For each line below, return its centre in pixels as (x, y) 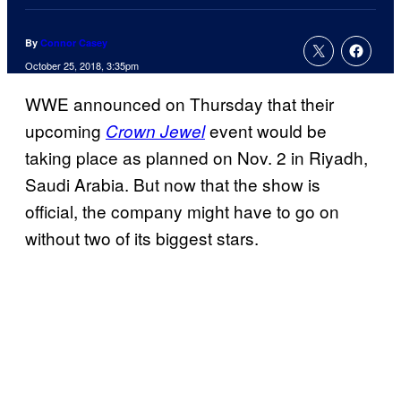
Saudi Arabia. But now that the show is (173, 184)
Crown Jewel (155, 131)
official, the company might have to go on (182, 211)
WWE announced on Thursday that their (179, 104)
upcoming (65, 131)
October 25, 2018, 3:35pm (82, 66)
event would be (266, 131)
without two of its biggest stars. (142, 238)
